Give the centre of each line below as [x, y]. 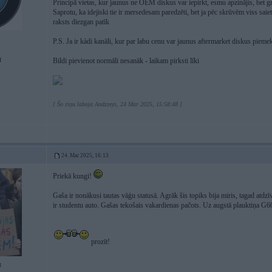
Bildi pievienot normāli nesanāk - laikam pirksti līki [126, 61]
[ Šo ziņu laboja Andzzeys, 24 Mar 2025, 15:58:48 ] [117, 104]
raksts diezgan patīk [81, 22]
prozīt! [100, 242]
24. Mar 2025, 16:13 [85, 155]
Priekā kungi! [73, 176]
